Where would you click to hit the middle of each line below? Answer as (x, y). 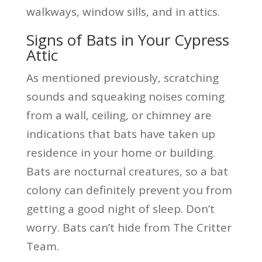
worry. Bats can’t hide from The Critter (129, 227)
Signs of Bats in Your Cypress (127, 39)
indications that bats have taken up (120, 134)
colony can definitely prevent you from (129, 190)
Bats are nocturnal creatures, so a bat (127, 171)
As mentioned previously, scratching (122, 77)
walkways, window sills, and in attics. (123, 11)
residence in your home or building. (120, 152)
